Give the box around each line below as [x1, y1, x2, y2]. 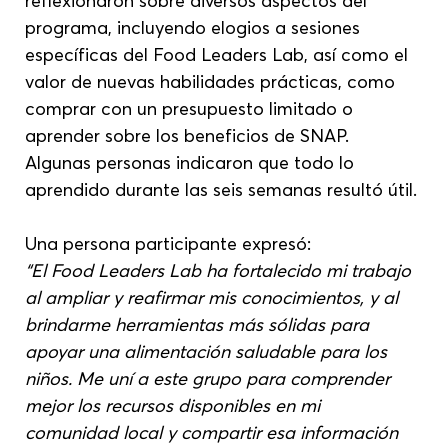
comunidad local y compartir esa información [25, 420, 404, 444]
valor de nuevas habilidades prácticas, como [25, 69, 401, 93]
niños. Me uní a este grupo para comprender [25, 366, 396, 390]
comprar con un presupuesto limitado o [25, 96, 359, 120]
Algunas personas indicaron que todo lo [25, 150, 360, 174]
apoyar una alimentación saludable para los [25, 339, 393, 363]
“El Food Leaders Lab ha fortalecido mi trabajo [25, 258, 417, 282]
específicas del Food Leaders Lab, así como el [25, 42, 414, 66]
